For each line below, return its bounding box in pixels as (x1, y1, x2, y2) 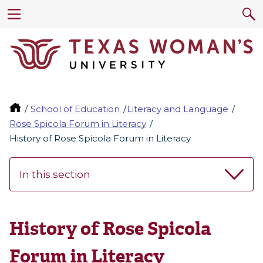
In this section (19, 168, 90, 181)
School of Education (31, 103, 120, 115)
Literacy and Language (127, 103, 229, 115)
